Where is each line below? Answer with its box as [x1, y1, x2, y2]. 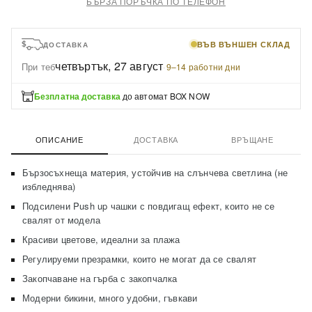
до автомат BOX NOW [120, 90, 210, 102]
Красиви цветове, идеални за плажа [22, 233, 180, 246]
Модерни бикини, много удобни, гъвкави [22, 291, 198, 304]
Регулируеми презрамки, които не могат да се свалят [22, 252, 256, 265]
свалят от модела [22, 213, 101, 226]
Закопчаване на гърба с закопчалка [22, 272, 178, 285]
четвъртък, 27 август [55, 58, 164, 74]
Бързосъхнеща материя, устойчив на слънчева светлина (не [22, 166, 288, 179]
